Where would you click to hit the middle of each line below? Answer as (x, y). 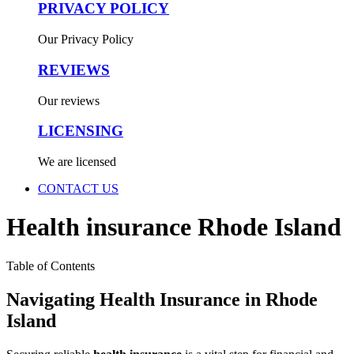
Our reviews (69, 100)
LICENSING (81, 131)
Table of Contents (51, 265)
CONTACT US (78, 188)
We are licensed (77, 161)
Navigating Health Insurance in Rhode (162, 299)
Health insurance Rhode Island (174, 227)
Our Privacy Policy (86, 40)
